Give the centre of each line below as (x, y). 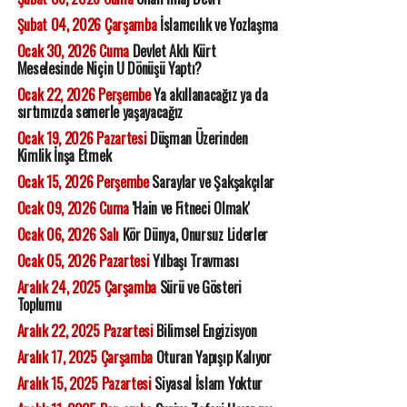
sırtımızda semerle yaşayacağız (100, 112)
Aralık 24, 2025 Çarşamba (86, 288)
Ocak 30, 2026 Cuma (73, 51)
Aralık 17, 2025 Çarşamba (84, 357)
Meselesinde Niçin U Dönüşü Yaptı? (109, 69)
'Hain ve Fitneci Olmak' (189, 208)
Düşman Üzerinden (197, 139)
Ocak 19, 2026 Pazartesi (82, 139)
